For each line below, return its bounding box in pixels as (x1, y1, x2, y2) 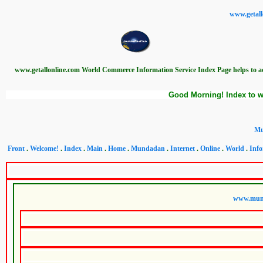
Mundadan (131, 144, 165, 153)
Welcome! (30, 144, 59, 153)
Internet (170, 144, 195, 153)
